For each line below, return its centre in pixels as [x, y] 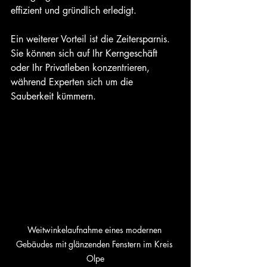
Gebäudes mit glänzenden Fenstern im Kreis [95, 244]
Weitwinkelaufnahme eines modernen [95, 229]
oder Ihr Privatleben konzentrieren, [82, 67]
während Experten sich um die [73, 82]
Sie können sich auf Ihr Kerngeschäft [86, 53]
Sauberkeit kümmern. [53, 96]
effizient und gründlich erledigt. [74, 10]
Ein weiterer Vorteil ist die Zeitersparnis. [92, 39]
